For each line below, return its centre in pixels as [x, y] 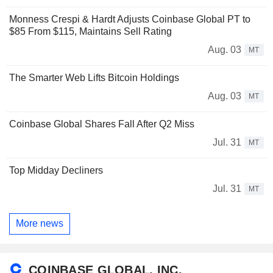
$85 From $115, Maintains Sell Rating [90, 31]
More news [40, 224]
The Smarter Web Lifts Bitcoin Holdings [94, 77]
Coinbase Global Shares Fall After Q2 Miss [102, 124]
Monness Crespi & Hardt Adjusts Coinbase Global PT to [130, 19]
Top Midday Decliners [56, 170]
